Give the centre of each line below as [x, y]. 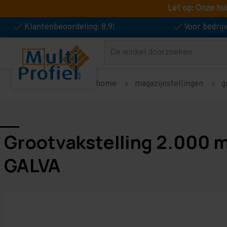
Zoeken [118, 56]
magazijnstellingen [169, 84]
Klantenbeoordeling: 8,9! [69, 27]
